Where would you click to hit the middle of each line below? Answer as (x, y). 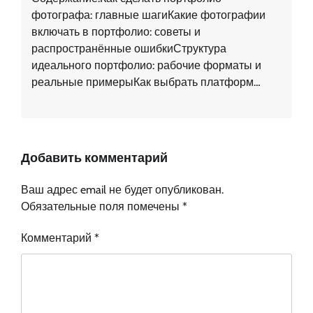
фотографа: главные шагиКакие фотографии (148, 15)
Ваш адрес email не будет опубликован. (122, 189)
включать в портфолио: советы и (116, 31)
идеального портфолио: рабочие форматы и (146, 65)
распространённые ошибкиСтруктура (129, 48)
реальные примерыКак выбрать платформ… (146, 82)
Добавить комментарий (94, 158)
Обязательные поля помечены (102, 206)
